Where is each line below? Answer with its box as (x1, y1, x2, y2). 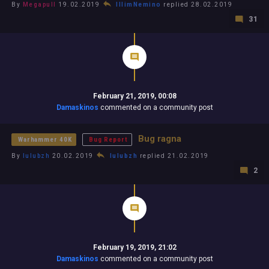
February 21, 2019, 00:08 (92, 91, 177, 100)
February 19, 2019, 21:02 (92, 243, 177, 252)
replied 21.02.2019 (138, 152, 209, 159)
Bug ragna (138, 133, 181, 144)
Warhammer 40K (18, 135, 73, 144)
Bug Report (89, 135, 128, 144)
